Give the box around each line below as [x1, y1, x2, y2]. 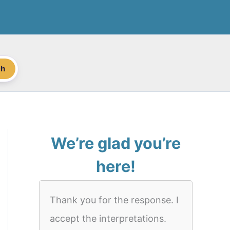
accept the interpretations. [50, 213, 166, 224]
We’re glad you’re [51, 133, 181, 152]
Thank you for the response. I [50, 195, 179, 205]
